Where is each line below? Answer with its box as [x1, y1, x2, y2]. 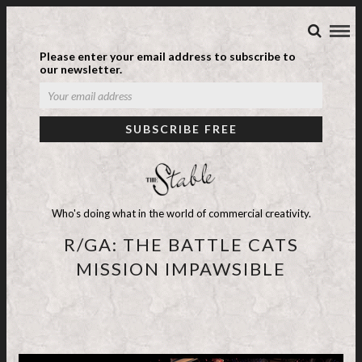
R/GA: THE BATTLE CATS [63, 234, 299, 255]
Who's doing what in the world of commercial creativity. [51, 207, 311, 221]
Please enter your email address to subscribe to [40, 49, 296, 63]
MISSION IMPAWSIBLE [76, 258, 286, 280]
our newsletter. [40, 62, 122, 76]
